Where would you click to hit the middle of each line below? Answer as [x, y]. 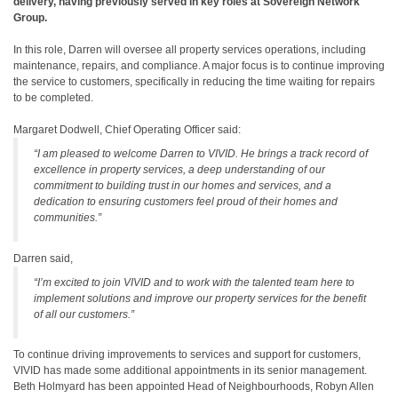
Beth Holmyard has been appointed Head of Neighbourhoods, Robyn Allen [194, 386]
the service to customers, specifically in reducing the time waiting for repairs [194, 82]
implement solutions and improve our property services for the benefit [200, 298]
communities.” [68, 218]
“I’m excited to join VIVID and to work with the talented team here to [194, 283]
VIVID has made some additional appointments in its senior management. [190, 370]
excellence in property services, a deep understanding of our [179, 170]
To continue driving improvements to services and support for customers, [187, 354]
